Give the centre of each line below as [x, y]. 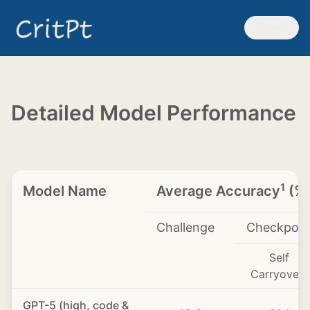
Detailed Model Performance [154, 113]
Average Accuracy [218, 191]
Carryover [276, 274]
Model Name [65, 191]
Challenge [185, 227]
